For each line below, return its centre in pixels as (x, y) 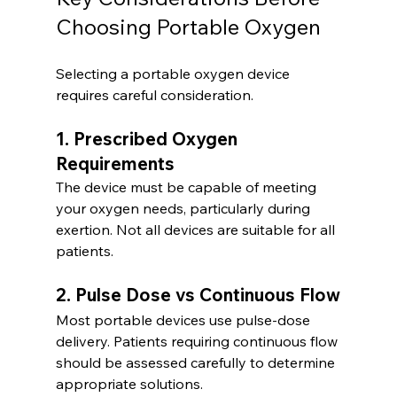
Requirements (115, 164)
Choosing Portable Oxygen (188, 27)
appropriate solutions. (129, 384)
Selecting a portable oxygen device (174, 74)
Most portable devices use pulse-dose (184, 320)
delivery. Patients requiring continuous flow (198, 342)
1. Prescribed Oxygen (148, 139)
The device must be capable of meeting (187, 187)
